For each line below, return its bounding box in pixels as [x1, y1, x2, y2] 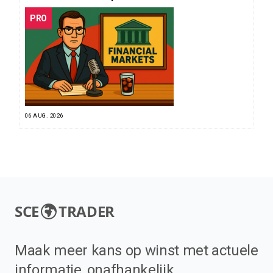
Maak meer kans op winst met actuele [15, 242, 258, 260]
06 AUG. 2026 [25, 112, 63, 119]
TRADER [58, 201, 115, 222]
